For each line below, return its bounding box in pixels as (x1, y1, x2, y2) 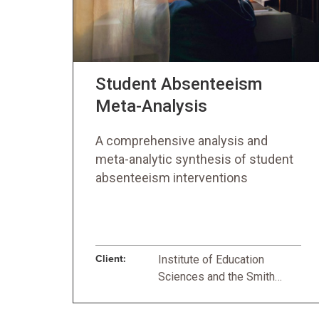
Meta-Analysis (95, 96, 207, 116)
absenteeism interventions (95, 170, 248, 185)
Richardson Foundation (158, 287, 271, 300)
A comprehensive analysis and (95, 133, 268, 148)
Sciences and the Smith (158, 270, 275, 283)
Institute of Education (158, 253, 264, 266)
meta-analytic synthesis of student (95, 152, 293, 167)
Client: (95, 253, 126, 265)
